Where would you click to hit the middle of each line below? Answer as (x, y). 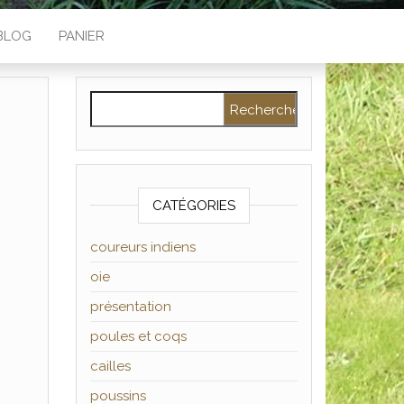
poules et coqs (138, 336)
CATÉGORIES (193, 206)
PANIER (81, 36)
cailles (110, 366)
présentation (130, 307)
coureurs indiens (142, 247)
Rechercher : (132, 101)
